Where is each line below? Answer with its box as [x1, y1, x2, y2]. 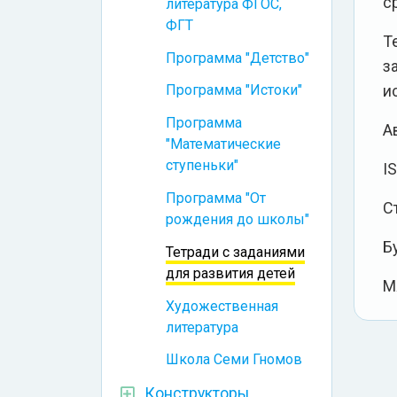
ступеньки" [166, 157, 238, 175]
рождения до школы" [166, 211, 309, 229]
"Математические [166, 136, 281, 153]
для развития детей [166, 264, 295, 282]
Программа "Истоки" [166, 82, 302, 99]
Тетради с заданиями [166, 243, 305, 261]
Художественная [166, 297, 278, 315]
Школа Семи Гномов [166, 351, 302, 369]
